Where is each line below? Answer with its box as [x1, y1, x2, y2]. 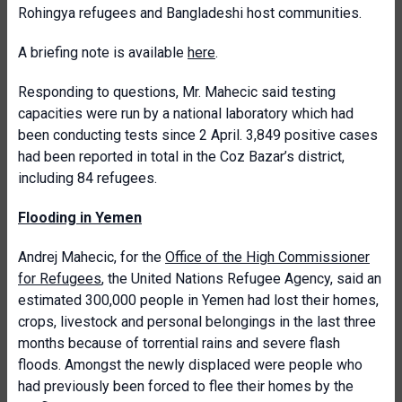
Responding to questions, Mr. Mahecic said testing [18, 83, 336, 100]
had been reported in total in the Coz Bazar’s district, [18, 148, 345, 165]
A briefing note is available [18, 44, 188, 61]
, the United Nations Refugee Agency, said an [101, 270, 381, 287]
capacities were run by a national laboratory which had [18, 105, 354, 122]
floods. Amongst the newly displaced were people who [18, 356, 363, 373]
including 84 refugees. [18, 170, 157, 187]
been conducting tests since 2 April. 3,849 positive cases [18, 127, 378, 144]
